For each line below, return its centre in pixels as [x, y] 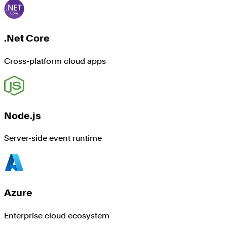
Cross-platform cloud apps [55, 61]
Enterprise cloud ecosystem [57, 215]
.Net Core [27, 39]
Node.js [23, 116]
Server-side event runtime [53, 138]
